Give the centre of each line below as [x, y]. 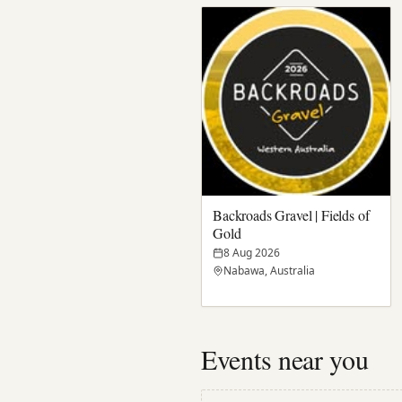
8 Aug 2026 [252, 253]
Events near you [285, 359]
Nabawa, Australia [269, 271]
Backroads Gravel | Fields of [291, 215]
